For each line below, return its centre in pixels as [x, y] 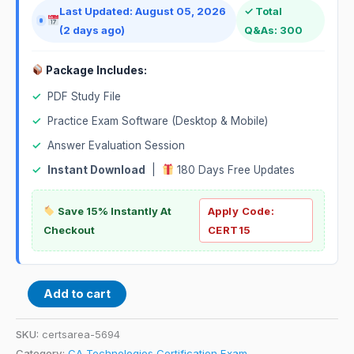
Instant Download [96, 169]
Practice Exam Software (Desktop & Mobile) [158, 121]
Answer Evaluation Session [116, 145]
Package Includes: [96, 70]
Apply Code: [241, 211]
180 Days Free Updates [235, 169]
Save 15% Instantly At [113, 211]
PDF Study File [84, 96]
